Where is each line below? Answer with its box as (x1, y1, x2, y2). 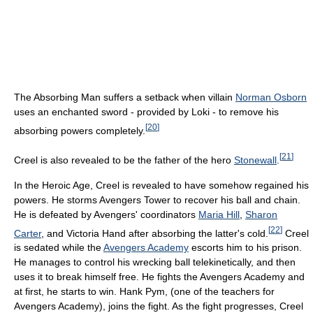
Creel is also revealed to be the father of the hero (14, 154, 234, 166)
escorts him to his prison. (189, 242, 302, 254)
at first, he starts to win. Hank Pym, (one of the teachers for (14, 286, 275, 298)
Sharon (245, 208, 277, 220)
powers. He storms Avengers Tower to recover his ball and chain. (14, 194, 300, 205)
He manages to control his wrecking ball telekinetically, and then (14, 256, 296, 268)
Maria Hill (198, 208, 240, 220)
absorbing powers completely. (14, 124, 145, 136)
